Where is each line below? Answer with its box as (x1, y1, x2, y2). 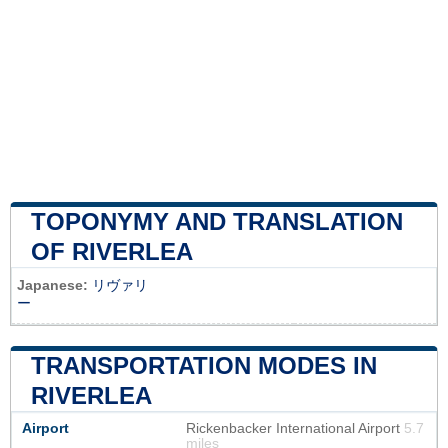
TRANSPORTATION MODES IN (31, 352, 377, 380)
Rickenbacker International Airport (186, 421, 404, 437)
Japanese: (17, 278, 88, 294)
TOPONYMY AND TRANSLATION (31, 208, 403, 236)
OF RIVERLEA (31, 238, 193, 266)
